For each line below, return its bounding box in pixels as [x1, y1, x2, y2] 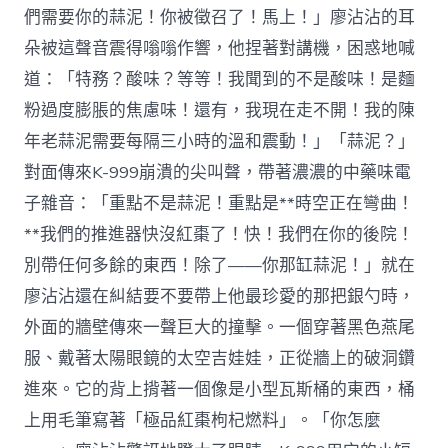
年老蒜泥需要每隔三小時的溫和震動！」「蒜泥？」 [24, 129, 416, 153]
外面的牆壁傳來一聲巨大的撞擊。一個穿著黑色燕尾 [24, 315, 416, 339]
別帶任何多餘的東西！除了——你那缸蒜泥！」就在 [24, 253, 416, 277]
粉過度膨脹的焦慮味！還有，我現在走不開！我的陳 [24, 98, 416, 122]
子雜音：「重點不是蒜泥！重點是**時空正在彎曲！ [24, 191, 415, 215]
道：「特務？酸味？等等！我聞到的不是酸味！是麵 [24, 67, 416, 91]
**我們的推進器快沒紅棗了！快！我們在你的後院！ [24, 222, 415, 246]
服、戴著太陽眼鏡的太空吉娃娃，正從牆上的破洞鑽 [24, 346, 416, 370]
